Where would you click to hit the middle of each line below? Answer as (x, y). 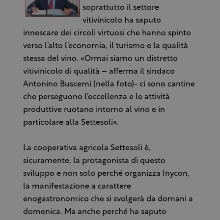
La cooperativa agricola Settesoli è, (87, 148)
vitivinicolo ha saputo (122, 20)
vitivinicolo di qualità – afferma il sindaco (99, 71)
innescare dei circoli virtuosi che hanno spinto (107, 33)
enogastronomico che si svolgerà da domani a (108, 199)
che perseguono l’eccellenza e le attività (96, 97)
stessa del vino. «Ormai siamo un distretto (100, 59)
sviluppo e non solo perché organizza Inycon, (106, 174)
